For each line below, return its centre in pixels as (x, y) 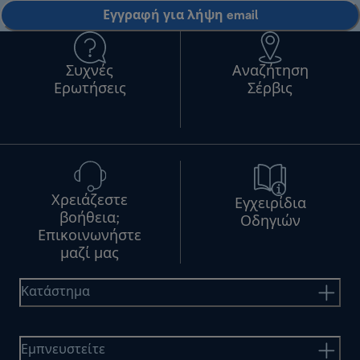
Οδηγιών (270, 222)
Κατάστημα (55, 292)
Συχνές (90, 72)
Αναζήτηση (270, 72)
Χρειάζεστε (90, 201)
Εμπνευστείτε (63, 350)
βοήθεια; (90, 219)
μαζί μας (90, 254)
